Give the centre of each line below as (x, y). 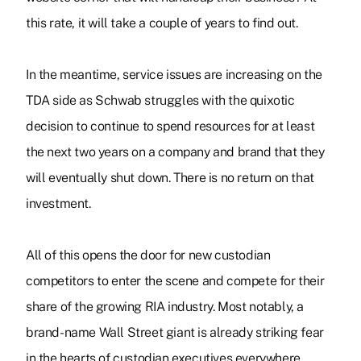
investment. (58, 204)
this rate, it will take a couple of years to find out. (162, 23)
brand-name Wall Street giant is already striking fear (175, 333)
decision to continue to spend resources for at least (170, 127)
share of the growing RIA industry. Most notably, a (165, 307)
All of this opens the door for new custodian (148, 255)
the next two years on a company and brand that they (175, 152)
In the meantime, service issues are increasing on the (174, 75)
